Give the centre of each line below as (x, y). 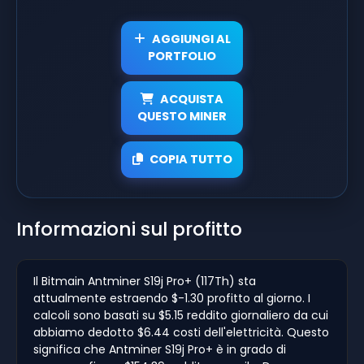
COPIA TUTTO (191, 159)
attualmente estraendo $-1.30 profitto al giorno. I (172, 298)
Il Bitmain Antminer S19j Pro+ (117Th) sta (145, 281)
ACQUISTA (192, 99)
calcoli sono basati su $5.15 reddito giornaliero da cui (181, 315)
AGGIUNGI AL (191, 39)
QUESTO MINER (182, 116)
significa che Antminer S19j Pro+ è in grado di (160, 349)
